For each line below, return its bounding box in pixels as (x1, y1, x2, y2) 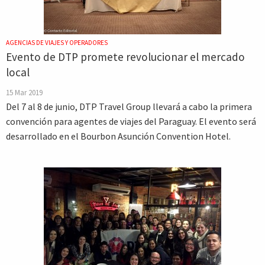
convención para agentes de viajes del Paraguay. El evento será (6, 115, 256, 127)
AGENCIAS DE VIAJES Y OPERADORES (6, 38, 108, 47)
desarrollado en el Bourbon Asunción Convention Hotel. (6, 130, 231, 142)
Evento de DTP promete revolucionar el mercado (6, 50, 245, 64)
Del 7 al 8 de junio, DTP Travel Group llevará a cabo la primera (6, 101, 252, 112)
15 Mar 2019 (6, 88, 43, 97)
